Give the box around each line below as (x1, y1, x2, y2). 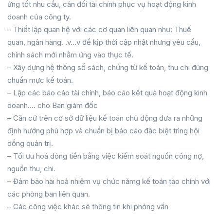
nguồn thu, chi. (7, 164, 55, 173)
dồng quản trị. (7, 139, 53, 148)
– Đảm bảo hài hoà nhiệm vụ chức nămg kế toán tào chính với (7, 177, 211, 186)
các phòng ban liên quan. (7, 189, 90, 199)
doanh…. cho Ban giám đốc (7, 101, 98, 110)
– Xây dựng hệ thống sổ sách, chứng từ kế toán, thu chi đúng (7, 63, 208, 72)
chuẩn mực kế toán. (7, 75, 73, 85)
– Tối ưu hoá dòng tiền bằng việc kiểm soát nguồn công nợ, (7, 151, 204, 161)
